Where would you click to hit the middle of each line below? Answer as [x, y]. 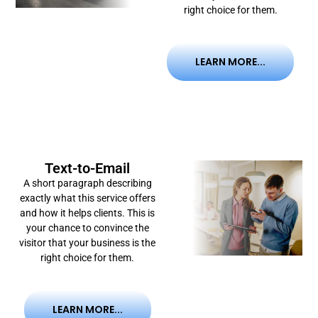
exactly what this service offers [87, 198]
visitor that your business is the [88, 242]
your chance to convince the [87, 227]
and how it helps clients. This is [88, 213]
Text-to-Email [88, 168]
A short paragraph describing [87, 183]
